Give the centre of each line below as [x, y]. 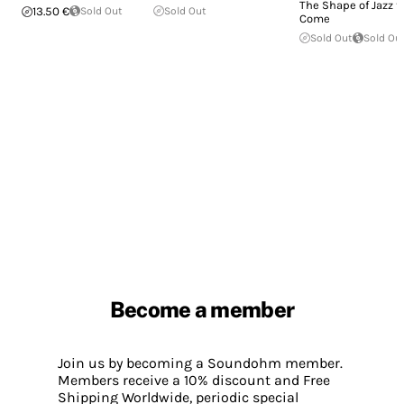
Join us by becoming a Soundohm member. [200, 363]
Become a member [202, 310]
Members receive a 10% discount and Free [194, 380]
